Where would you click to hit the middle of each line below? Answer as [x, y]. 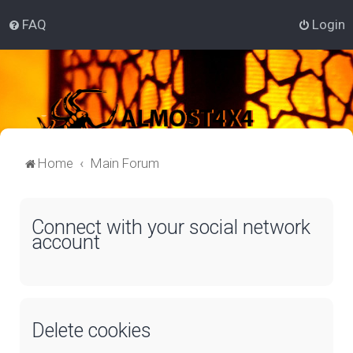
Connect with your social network [171, 227]
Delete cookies [91, 331]
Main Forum [124, 163]
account [66, 242]
